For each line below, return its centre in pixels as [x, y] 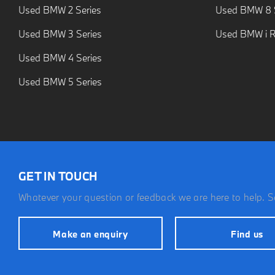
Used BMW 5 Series [60, 82]
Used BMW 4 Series [60, 58]
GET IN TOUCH [58, 176]
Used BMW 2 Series [60, 10]
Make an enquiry [91, 234]
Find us [247, 234]
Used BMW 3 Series [60, 34]
